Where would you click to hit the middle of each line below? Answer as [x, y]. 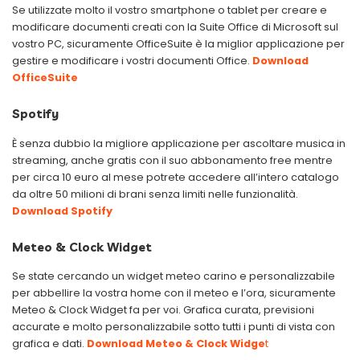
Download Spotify [62, 211]
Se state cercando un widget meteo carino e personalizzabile [174, 276]
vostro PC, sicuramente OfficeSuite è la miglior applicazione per [178, 44]
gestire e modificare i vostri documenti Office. [132, 61]
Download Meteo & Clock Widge [176, 343]
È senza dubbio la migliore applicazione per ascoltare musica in [179, 143]
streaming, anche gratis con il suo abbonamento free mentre [172, 160]
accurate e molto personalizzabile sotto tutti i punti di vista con [174, 326]
